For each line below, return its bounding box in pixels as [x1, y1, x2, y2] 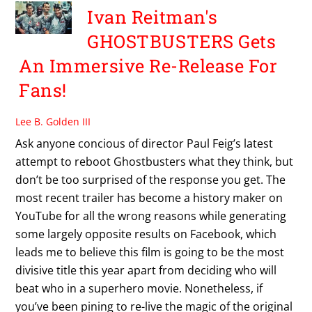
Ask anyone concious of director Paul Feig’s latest [15, 135, 274, 151]
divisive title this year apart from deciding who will [15, 262, 277, 278]
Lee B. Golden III [15, 114, 91, 128]
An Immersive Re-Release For [19, 54, 278, 78]
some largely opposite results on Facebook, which [15, 226, 277, 242]
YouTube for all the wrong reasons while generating [15, 208, 287, 224]
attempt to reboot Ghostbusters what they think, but [15, 153, 294, 169]
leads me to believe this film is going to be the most [15, 244, 285, 260]
